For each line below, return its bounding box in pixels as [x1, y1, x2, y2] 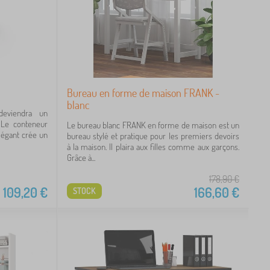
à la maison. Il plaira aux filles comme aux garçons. [66, 140, 239, 152]
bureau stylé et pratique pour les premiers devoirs [66, 130, 239, 142]
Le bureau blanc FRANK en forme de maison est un [66, 119, 239, 131]
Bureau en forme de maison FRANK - [66, 86, 219, 99]
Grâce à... [66, 151, 95, 163]
